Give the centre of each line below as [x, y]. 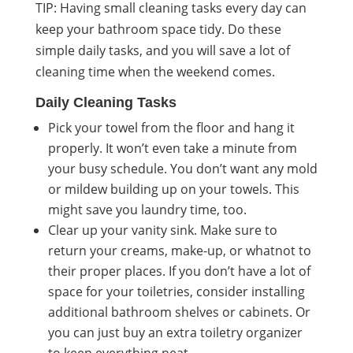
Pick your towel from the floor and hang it [171, 127]
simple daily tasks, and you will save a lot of [162, 50]
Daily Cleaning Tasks [106, 102]
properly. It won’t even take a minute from [172, 148]
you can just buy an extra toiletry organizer [175, 332]
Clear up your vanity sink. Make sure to [162, 230]
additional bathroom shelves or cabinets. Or [179, 312]
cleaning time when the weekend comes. [155, 71]
